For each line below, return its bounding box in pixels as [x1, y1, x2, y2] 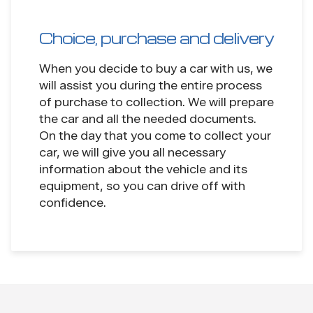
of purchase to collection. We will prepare [39, 96, 274, 110]
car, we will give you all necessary [39, 146, 226, 160]
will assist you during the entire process [39, 79, 262, 93]
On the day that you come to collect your [39, 129, 271, 143]
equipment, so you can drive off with [39, 180, 245, 194]
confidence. [39, 196, 106, 210]
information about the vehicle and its [39, 163, 247, 177]
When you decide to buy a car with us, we [39, 62, 272, 76]
